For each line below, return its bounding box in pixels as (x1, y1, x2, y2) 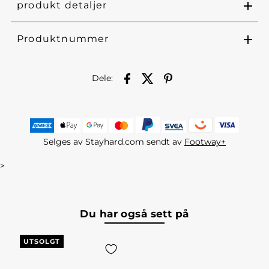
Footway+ (184, 137, 226, 147)
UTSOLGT (23, 237, 60, 246)
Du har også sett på (80, 208, 189, 220)
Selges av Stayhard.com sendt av (43, 137, 184, 147)
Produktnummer (16, 33, 109, 45)
